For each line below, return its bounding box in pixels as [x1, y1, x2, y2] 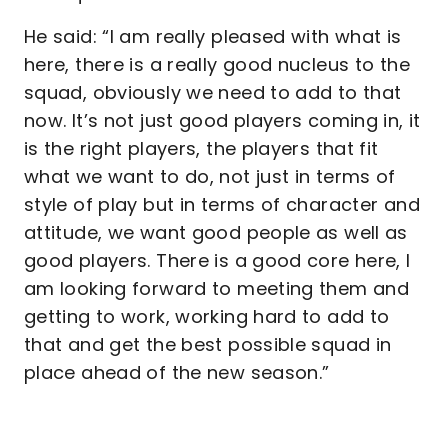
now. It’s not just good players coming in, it [24, 108, 421, 133]
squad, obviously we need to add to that [24, 80, 402, 105]
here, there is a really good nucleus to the [24, 52, 410, 77]
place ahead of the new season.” [24, 360, 330, 385]
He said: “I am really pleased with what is [24, 24, 402, 49]
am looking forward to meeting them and [24, 276, 410, 301]
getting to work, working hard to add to [24, 304, 390, 329]
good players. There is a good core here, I [24, 248, 411, 273]
